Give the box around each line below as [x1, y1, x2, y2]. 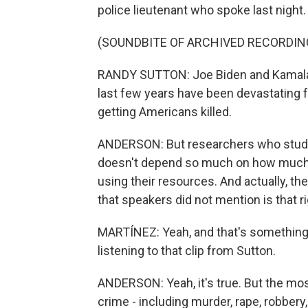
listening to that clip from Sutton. [98, 243, 276, 258]
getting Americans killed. [98, 104, 232, 119]
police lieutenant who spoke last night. [98, 3, 306, 17]
